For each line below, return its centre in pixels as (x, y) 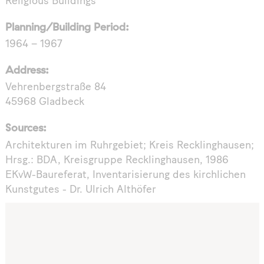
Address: (27, 70)
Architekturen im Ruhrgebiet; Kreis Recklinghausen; (129, 146)
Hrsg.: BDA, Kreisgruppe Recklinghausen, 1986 (117, 160)
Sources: (26, 128)
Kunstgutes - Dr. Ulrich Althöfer (80, 190)
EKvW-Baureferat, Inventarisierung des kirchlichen (125, 175)
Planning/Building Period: (67, 27)
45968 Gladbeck (44, 103)
